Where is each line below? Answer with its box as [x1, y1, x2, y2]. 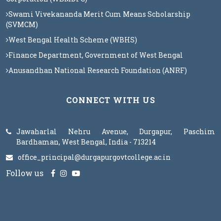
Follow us [6, 168, 43, 178]
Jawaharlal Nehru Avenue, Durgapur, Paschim [16, 127, 215, 136]
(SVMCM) [6, 20, 38, 29]
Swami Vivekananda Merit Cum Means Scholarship [8, 9, 190, 19]
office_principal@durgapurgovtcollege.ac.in [18, 152, 171, 162]
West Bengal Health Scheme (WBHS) [8, 35, 137, 44]
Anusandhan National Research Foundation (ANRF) [8, 66, 187, 75]
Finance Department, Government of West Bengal [8, 50, 183, 60]
